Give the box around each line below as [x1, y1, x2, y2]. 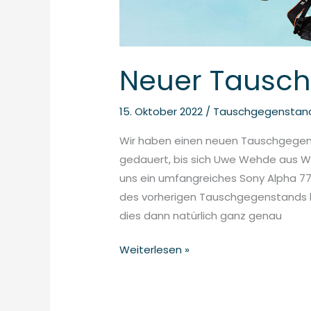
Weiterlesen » [119, 242, 190, 258]
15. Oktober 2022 [119, 103, 206, 119]
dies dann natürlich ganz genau [119, 208, 283, 223]
